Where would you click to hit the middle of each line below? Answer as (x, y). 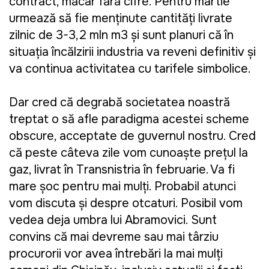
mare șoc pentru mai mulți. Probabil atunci (122, 187)
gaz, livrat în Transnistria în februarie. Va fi (122, 170)
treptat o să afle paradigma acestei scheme (129, 119)
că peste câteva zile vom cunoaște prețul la (128, 153)
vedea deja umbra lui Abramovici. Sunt (113, 220)
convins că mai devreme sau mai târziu (114, 237)
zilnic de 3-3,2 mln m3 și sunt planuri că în (121, 35)
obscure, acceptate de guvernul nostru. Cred (132, 136)
